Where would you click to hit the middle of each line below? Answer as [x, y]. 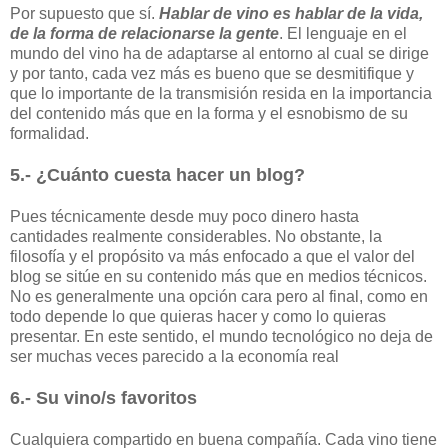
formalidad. [49, 133]
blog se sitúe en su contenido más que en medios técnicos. [218, 276]
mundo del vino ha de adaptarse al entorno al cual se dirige [219, 53]
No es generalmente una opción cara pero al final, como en [219, 296]
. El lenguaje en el [343, 33]
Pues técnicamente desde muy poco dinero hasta [184, 216]
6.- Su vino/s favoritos [103, 397]
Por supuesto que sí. [84, 13]
